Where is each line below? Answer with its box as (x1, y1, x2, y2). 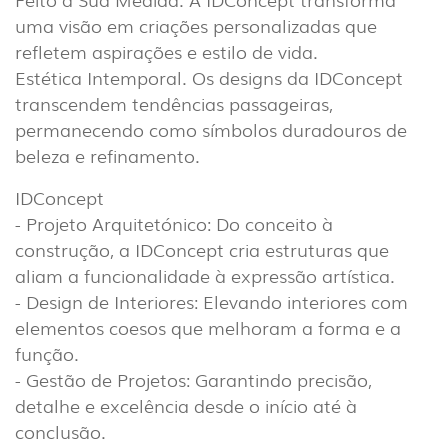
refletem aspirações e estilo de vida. (15, 38, 318, 65)
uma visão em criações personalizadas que (15, 12, 377, 39)
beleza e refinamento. (15, 142, 200, 169)
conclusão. (15, 418, 106, 445)
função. (15, 340, 79, 367)
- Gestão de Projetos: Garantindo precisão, (15, 366, 372, 393)
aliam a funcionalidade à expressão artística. (15, 262, 395, 289)
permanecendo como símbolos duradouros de (15, 116, 407, 143)
